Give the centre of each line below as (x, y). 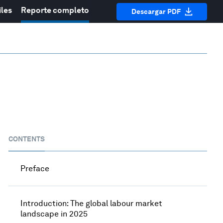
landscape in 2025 (54, 214)
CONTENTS (27, 139)
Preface (35, 168)
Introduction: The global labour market (92, 203)
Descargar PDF (156, 11)
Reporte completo (55, 10)
